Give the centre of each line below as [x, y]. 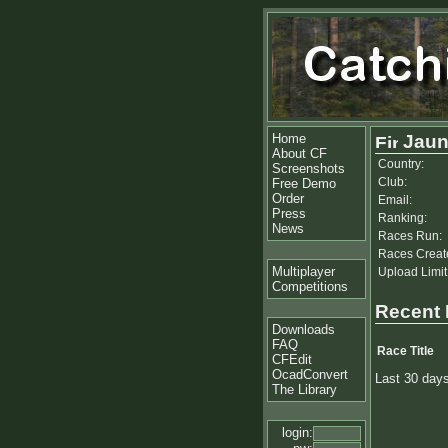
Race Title [405, 351]
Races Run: [410, 236]
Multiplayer [303, 271]
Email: [395, 200]
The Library [304, 389]
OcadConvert [310, 374]
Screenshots [308, 168]
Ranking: [402, 218]
